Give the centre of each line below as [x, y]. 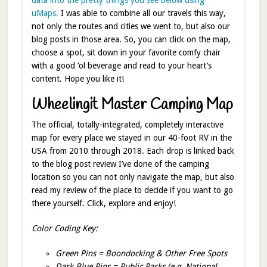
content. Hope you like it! [77, 78]
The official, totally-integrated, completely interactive [127, 124]
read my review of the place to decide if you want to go [132, 190]
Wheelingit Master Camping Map [132, 105]
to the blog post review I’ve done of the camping [120, 164]
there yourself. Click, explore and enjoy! [103, 203]
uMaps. [45, 13]
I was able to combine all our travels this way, [142, 13]
